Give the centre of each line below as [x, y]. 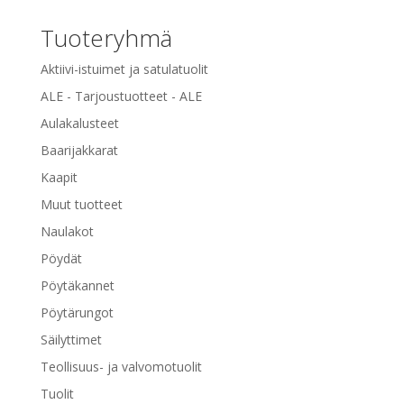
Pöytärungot [77, 312]
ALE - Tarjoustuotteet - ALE [121, 96]
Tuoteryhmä [106, 37]
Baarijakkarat [79, 150]
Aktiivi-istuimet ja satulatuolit [124, 69]
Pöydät [61, 258]
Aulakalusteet [79, 123]
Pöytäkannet [77, 285]
